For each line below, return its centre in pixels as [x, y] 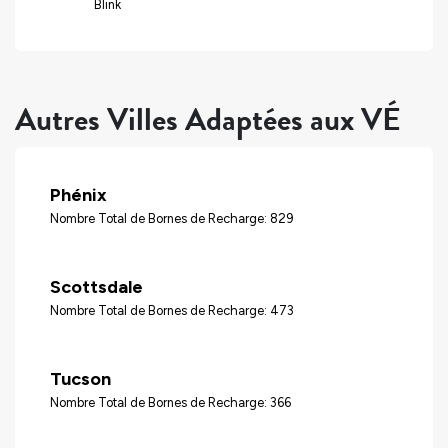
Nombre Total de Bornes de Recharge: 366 [170, 402]
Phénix [78, 194]
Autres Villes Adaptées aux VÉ [208, 120]
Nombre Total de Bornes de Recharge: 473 [172, 310]
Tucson [80, 378]
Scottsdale [96, 286]
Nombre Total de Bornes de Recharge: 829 [172, 218]
